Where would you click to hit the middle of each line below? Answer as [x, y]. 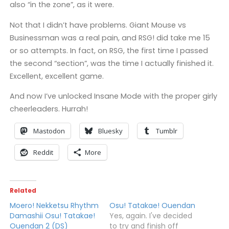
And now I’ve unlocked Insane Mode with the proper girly [113, 96]
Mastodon [49, 131]
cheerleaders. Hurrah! [49, 109]
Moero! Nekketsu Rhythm [54, 206]
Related [23, 191]
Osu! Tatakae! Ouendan [152, 206]
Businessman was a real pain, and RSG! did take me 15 [110, 38]
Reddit [43, 152]
